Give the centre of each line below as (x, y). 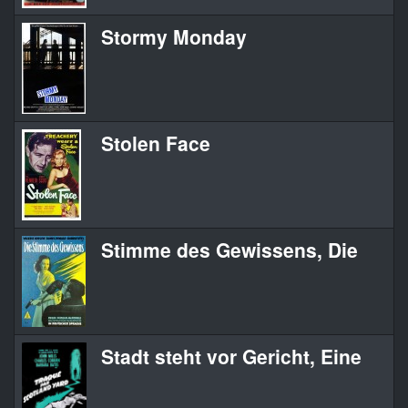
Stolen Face (156, 143)
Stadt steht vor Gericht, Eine (231, 357)
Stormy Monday (174, 37)
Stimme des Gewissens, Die (229, 250)
